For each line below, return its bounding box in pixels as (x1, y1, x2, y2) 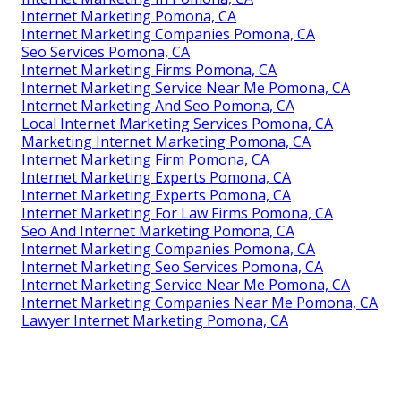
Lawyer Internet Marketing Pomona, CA (21, 311, 288, 331)
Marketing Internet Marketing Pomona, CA (21, 132, 311, 152)
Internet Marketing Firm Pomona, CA (21, 149, 269, 170)
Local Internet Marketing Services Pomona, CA (21, 114, 333, 134)
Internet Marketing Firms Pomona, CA (21, 60, 277, 81)
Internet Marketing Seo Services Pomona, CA (21, 257, 323, 277)
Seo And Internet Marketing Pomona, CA (21, 221, 294, 242)
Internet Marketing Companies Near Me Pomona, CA (21, 293, 378, 313)
